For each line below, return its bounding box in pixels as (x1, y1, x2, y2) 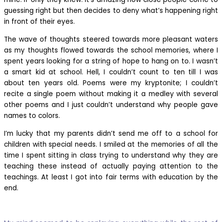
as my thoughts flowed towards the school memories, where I (4, 46, 218, 55)
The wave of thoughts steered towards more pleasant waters (4, 35, 218, 45)
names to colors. (4, 111, 62, 121)
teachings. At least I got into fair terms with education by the (4, 172, 218, 182)
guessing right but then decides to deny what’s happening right (4, 6, 218, 16)
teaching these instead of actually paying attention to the (4, 161, 218, 171)
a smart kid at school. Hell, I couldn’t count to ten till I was (4, 67, 218, 77)
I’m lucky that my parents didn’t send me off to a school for (4, 128, 218, 138)
